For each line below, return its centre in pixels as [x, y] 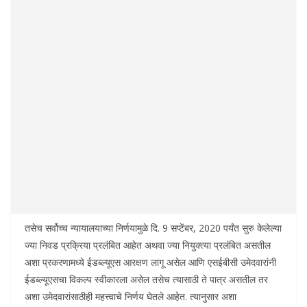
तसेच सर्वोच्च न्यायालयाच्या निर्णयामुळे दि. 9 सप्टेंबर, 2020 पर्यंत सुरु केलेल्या [153, 228]
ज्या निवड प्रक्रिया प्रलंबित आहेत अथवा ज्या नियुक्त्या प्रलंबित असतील [148, 245]
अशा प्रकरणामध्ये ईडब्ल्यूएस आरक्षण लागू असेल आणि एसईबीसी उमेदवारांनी [150, 262]
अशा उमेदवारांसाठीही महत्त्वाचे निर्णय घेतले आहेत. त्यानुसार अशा [131, 297]
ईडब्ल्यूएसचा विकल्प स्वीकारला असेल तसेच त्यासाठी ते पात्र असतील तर [146, 280]
